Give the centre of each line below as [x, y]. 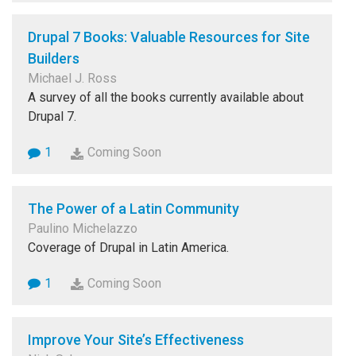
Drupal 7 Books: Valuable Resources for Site [169, 37]
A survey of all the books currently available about [166, 98]
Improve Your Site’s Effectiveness [136, 339]
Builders [54, 59]
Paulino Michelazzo [83, 228]
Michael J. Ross [72, 79]
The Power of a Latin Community [133, 208]
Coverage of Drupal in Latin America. [128, 247]
